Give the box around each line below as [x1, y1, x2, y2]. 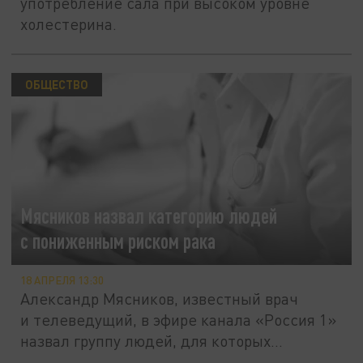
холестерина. [20, 15, 117, 33]
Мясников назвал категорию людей [20, 203, 278, 228]
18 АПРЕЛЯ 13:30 [20, 273, 105, 287]
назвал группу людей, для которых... [20, 331, 284, 350]
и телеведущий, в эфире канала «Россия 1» [20, 310, 337, 329]
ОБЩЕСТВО [24, 76, 88, 92]
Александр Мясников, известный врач [20, 288, 299, 308]
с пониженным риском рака [20, 228, 216, 253]
